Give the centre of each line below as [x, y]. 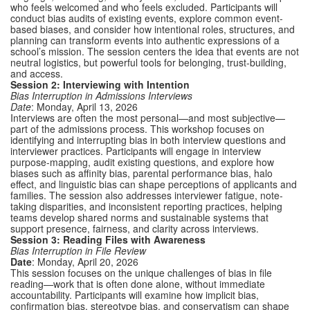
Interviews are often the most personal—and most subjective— [148, 118]
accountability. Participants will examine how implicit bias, [135, 295]
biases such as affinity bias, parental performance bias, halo [142, 173]
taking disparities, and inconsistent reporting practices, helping [146, 206]
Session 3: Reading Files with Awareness [108, 239]
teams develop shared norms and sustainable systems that [139, 217]
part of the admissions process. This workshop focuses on [137, 129]
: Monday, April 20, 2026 [85, 262]
